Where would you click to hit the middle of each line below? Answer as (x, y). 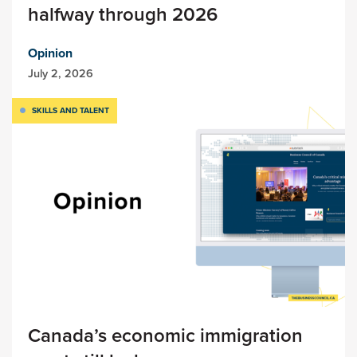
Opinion (50, 53)
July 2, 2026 (61, 73)
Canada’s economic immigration (165, 335)
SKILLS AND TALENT (71, 111)
